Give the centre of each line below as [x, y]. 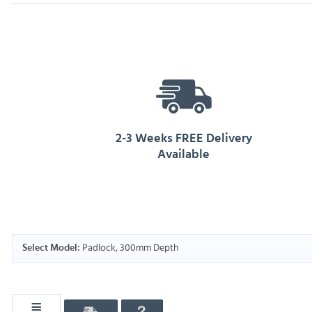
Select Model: [51, 248]
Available [184, 155]
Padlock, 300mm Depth [129, 247]
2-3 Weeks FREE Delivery [184, 139]
